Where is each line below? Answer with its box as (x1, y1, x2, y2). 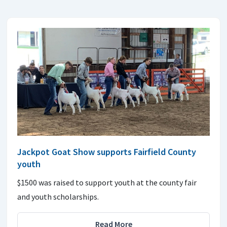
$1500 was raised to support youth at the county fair (17, 177, 197, 188)
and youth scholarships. (17, 192, 99, 202)
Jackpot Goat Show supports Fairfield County (17, 146, 196, 158)
